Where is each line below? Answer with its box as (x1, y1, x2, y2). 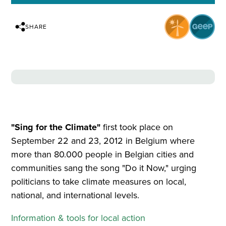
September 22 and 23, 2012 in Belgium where (11, 134, 195, 147)
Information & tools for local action (11, 211, 146, 224)
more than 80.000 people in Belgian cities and (11, 147, 194, 161)
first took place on (100, 120, 174, 134)
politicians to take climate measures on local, (11, 175, 187, 188)
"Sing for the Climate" (11, 120, 101, 134)
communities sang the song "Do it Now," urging (11, 161, 197, 175)
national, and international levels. (11, 188, 142, 202)
